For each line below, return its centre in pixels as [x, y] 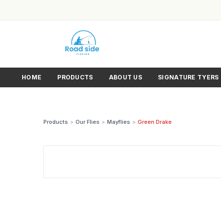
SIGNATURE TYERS [188, 77]
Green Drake [155, 122]
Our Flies [88, 122]
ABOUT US [126, 77]
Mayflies [119, 122]
